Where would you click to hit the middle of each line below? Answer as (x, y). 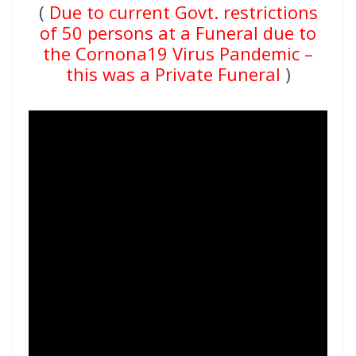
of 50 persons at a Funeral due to (178, 32)
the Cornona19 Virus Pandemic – (178, 53)
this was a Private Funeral (173, 74)
